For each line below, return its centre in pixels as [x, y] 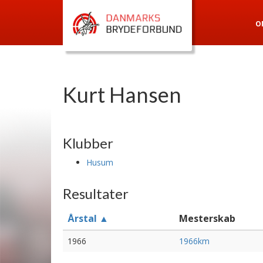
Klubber [88, 143]
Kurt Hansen [122, 95]
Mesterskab [207, 218]
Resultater [96, 193]
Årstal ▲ [88, 218]
